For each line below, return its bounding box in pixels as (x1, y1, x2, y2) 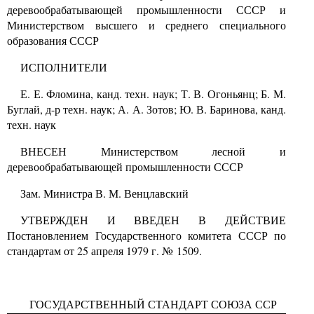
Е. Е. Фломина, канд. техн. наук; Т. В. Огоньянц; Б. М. (20, 86, 286, 102)
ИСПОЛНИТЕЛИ (20, 60, 107, 75)
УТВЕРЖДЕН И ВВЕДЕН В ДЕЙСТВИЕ (20, 212, 286, 228)
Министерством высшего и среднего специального (7, 18, 286, 33)
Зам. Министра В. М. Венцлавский (20, 186, 189, 201)
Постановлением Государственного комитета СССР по (7, 228, 286, 243)
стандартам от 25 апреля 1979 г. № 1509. (7, 243, 202, 259)
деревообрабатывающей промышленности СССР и (7, 2, 286, 18)
